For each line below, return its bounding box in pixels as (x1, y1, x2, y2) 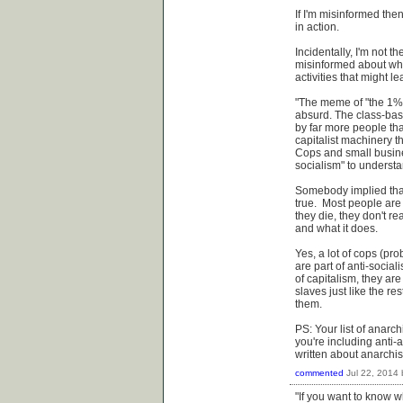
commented (295, 368, 344, 379)
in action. (295, 20, 339, 33)
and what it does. (295, 221, 378, 235)
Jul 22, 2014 (346, 368, 399, 379)
